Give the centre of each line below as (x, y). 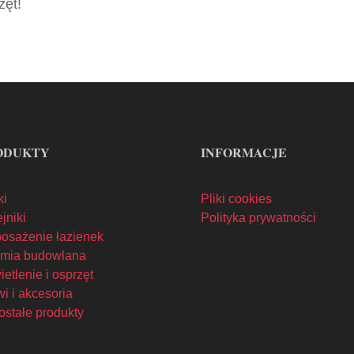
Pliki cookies (236, 199)
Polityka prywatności (258, 218)
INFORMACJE (243, 152)
